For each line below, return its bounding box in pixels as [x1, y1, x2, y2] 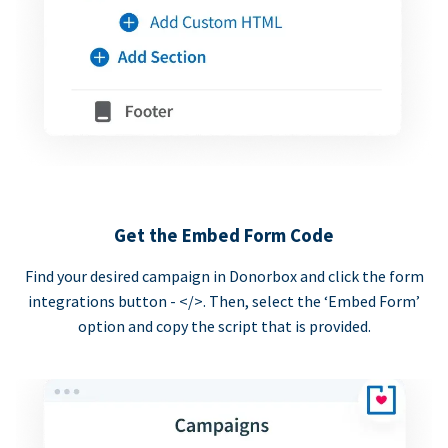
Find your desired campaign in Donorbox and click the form [24, 265, 424, 286]
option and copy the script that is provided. [77, 315, 371, 336]
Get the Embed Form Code [114, 223, 334, 247]
